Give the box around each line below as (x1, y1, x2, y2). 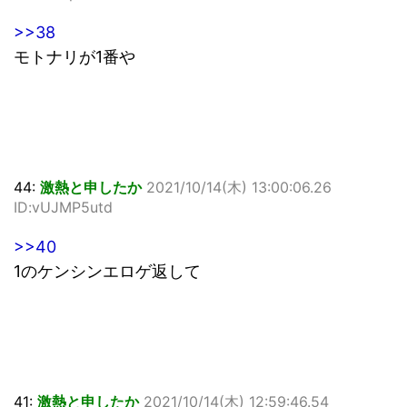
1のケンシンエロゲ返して (14, 262, 201, 282)
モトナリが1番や (14, 47, 135, 67)
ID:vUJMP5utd (14, 198, 113, 217)
